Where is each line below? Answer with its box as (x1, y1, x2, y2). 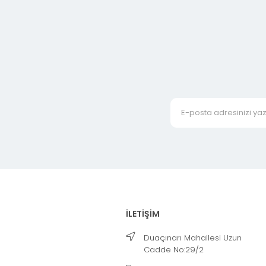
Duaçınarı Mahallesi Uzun (144, 232, 242, 244)
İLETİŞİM (126, 208, 160, 220)
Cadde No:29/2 (144, 244, 204, 256)
